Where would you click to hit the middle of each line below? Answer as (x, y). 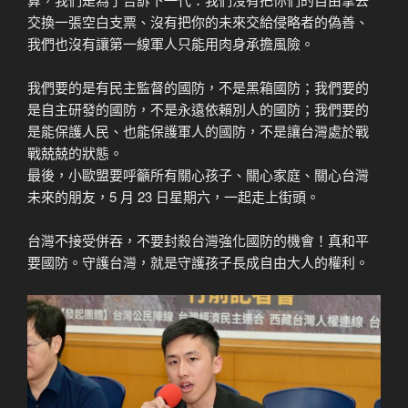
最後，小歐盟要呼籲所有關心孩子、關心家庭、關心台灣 (198, 174)
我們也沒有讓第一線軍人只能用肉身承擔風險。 (171, 43)
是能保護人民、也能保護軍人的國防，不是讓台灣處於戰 (198, 130)
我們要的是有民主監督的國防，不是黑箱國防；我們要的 (198, 87)
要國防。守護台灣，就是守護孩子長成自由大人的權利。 (198, 261)
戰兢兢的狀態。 (75, 152)
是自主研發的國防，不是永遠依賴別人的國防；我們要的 (198, 108)
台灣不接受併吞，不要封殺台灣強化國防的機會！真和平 (198, 240)
